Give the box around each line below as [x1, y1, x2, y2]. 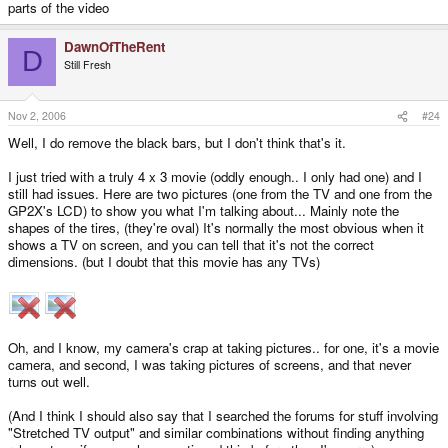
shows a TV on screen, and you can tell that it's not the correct [8, 235, 374, 255]
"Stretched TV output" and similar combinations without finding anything [8, 423, 424, 443]
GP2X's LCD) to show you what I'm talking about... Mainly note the [8, 201, 399, 221]
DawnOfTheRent [64, 36, 165, 56]
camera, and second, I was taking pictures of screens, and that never [8, 355, 411, 375]
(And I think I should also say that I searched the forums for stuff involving [8, 406, 438, 426]
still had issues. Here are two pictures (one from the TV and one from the [8, 184, 432, 204]
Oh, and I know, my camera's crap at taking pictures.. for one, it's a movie [8, 338, 439, 358]
